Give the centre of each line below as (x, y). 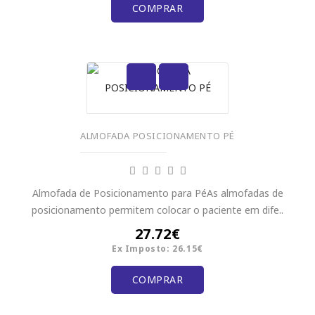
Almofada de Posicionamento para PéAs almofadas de (157, 193)
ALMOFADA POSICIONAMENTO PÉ (157, 136)
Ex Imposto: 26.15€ (157, 248)
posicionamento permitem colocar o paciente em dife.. (157, 210)
